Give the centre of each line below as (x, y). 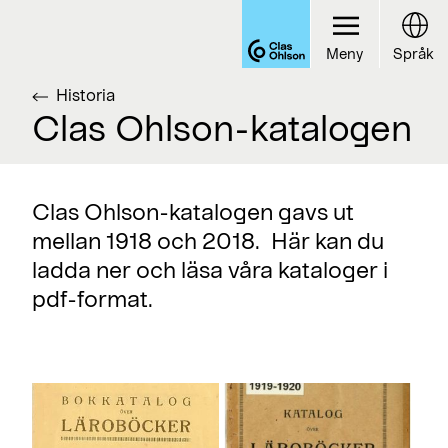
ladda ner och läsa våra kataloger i (210, 269)
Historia (85, 94)
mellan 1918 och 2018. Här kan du (208, 240)
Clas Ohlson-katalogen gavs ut (193, 211)
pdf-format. (92, 298)
